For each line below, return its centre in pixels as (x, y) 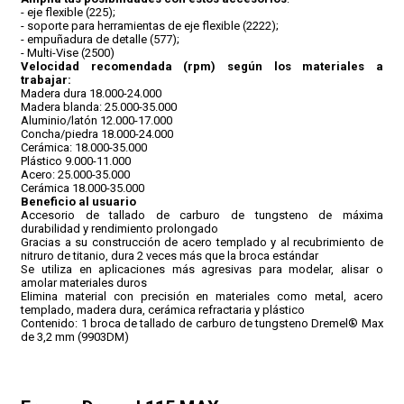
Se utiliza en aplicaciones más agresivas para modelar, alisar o (202, 269)
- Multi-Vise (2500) (68, 52)
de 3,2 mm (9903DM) (75, 336)
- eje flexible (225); (69, 12)
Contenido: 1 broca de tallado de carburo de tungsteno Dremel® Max (202, 323)
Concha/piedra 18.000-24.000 (97, 133)
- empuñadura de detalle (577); (101, 39)
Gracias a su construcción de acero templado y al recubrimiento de (202, 242)
